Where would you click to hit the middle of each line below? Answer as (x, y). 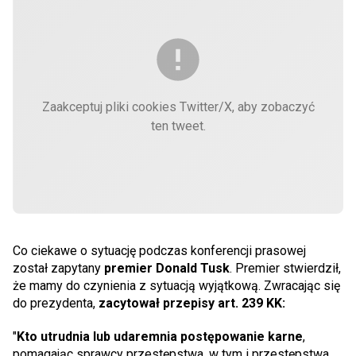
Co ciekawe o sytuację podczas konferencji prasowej (159, 250)
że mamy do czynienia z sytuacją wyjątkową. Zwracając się (176, 285)
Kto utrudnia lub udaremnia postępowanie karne (160, 336)
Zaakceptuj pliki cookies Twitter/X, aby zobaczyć (178, 106)
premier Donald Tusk (167, 268)
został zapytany (58, 268)
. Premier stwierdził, (285, 268)
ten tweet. (178, 126)
